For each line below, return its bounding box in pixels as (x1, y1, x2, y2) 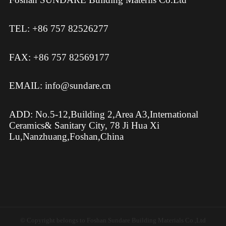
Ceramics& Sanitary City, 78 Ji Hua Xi (9, 120, 159, 131)
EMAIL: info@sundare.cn (9, 80, 111, 91)
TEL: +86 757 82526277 (9, 23, 108, 34)
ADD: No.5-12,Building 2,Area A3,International (9, 109, 198, 120)
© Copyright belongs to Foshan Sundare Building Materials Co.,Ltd (20, 216, 206, 224)
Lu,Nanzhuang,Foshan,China (9, 131, 124, 142)
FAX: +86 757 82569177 (9, 51, 109, 63)
